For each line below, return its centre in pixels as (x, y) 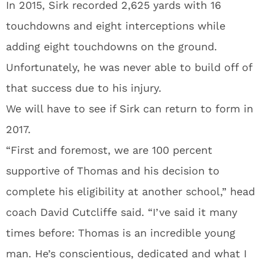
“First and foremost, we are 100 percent (109, 150)
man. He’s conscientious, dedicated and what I (126, 253)
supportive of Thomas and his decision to (113, 171)
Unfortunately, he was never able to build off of (129, 67)
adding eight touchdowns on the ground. (112, 46)
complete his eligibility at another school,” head (130, 191)
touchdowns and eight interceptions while (116, 26)
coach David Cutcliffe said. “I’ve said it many (122, 212)
